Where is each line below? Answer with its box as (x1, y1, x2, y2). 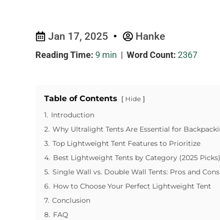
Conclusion (52, 196, 90, 205)
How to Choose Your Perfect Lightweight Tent (53, 182, 211, 191)
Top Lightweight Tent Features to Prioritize (53, 139, 200, 148)
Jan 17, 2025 (48, 30, 108, 42)
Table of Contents (44, 94, 117, 103)
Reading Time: (35, 50, 93, 60)
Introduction (51, 110, 94, 119)
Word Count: (127, 50, 176, 60)
